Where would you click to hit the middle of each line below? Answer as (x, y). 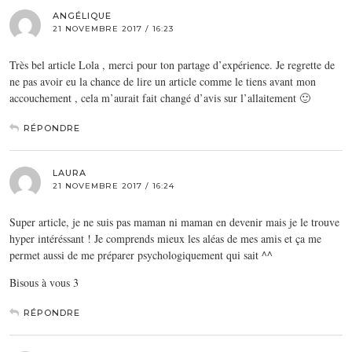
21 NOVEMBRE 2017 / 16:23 (113, 28)
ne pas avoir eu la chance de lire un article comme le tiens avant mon (163, 81)
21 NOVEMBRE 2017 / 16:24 (114, 185)
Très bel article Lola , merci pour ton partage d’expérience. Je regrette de (172, 64)
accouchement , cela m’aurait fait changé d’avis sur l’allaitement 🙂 (160, 97)
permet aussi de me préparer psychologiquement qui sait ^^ (141, 255)
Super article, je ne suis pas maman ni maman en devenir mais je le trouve (174, 222)
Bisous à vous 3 (44, 282)
